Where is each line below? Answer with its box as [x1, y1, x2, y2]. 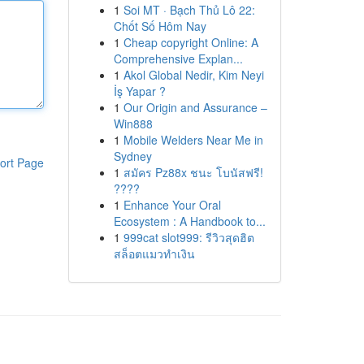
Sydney [113, 148, 152, 164]
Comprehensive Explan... [113, 50, 243, 67]
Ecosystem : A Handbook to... [113, 213, 266, 229]
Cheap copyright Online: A [123, 34, 258, 50]
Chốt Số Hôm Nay [113, 18, 206, 34]
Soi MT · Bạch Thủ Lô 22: [123, 2, 255, 18]
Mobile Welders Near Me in [123, 132, 263, 148]
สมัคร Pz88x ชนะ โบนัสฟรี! [123, 164, 263, 180]
